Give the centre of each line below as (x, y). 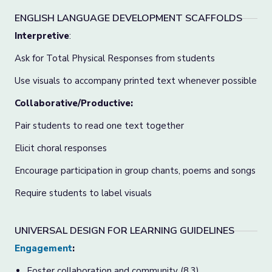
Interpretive (42, 36)
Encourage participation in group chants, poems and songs (135, 171)
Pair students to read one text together (99, 126)
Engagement (43, 248)
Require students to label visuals (83, 193)
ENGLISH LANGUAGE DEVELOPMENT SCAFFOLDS (128, 18)
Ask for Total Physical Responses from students (115, 58)
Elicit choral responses (61, 148)
